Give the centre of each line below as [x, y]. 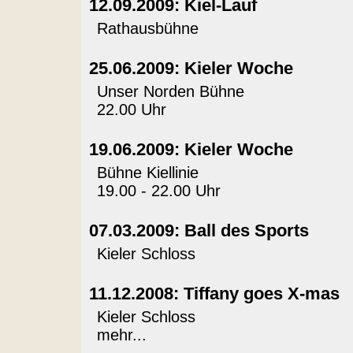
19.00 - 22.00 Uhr [158, 191]
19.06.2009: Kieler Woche [191, 149]
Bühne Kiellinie [147, 173]
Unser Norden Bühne [170, 91]
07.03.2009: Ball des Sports [199, 230]
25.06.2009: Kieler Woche [191, 68]
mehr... [121, 335]
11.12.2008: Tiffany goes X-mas [214, 294]
